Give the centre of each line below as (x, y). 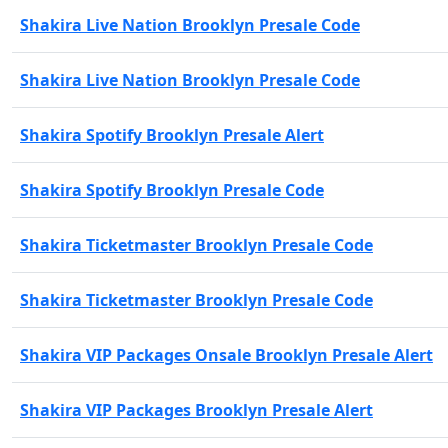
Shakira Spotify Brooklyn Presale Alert (172, 134)
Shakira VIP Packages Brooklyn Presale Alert (196, 409)
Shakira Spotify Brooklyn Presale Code (172, 189)
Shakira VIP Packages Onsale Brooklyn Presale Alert (226, 354)
